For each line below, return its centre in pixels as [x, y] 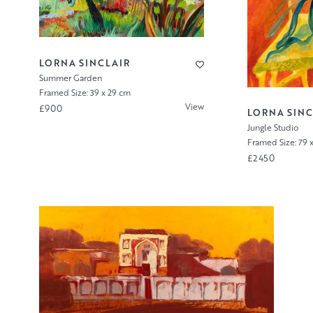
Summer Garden [71, 78]
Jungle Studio [273, 128]
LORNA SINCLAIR [85, 63]
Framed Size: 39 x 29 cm [85, 93]
